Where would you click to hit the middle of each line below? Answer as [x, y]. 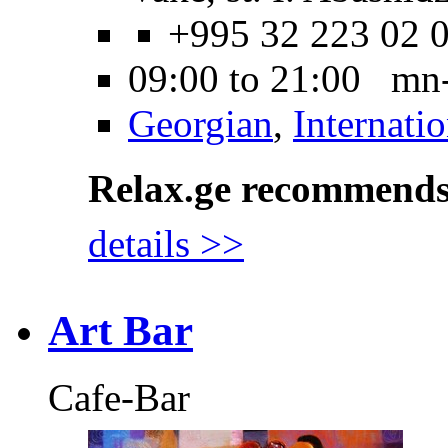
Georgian [200, 124]
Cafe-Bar [119, 398]
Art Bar [120, 331]
